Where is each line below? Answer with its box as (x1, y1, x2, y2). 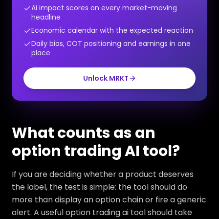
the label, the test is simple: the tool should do (12, 181, 187, 193)
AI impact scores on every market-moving (31, 3, 177, 13)
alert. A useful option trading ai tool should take (12, 207, 192, 218)
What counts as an (12, 123, 155, 143)
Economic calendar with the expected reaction (31, 25, 193, 35)
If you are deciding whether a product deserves (12, 169, 194, 180)
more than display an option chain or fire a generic (12, 194, 206, 205)
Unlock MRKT (83, 73, 129, 83)
